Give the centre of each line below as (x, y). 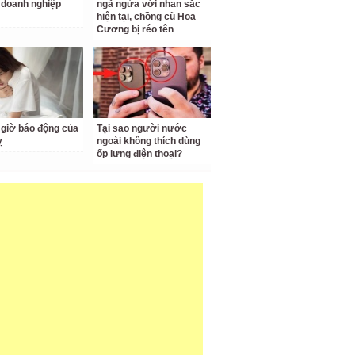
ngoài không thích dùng (149, 141)
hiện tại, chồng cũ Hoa (147, 17)
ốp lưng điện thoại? (140, 154)
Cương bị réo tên (136, 29)
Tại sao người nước (142, 128)
